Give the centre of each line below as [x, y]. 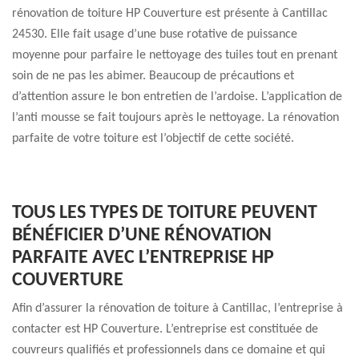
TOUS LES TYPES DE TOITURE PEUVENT [165, 213]
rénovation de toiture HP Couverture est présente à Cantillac [170, 14]
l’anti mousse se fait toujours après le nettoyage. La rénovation [175, 118]
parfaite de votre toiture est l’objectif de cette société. [153, 139]
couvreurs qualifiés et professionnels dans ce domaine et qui [169, 350]
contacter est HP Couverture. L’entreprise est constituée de [165, 329]
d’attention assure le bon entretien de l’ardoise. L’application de [177, 97]
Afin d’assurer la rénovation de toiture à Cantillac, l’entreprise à [177, 309]
